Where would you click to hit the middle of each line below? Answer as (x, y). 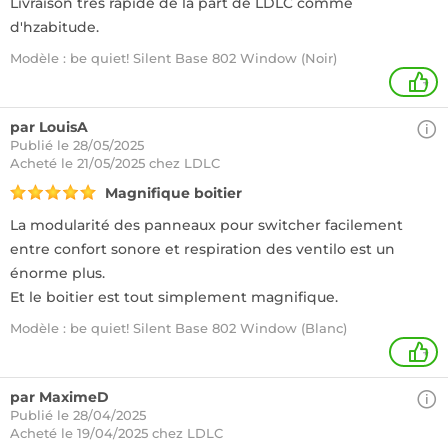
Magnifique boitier (173, 193)
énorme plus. (57, 273)
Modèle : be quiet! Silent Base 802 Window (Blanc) (178, 328)
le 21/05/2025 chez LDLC (140, 163)
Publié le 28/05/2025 (77, 145)
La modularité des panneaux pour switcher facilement (206, 225)
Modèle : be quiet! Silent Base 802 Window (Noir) (173, 58)
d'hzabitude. (54, 27)
